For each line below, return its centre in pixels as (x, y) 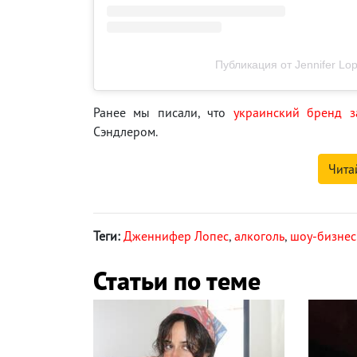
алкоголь (259, 235)
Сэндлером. (126, 131)
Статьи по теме (177, 280)
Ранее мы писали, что (163, 112)
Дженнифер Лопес (176, 235)
